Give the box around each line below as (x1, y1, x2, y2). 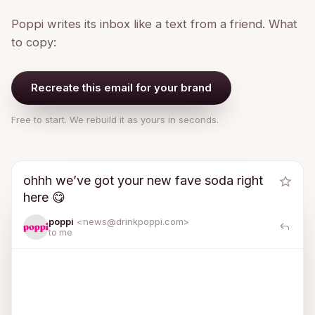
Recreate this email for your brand (31, 80, 212, 94)
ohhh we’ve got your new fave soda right (23, 172, 263, 188)
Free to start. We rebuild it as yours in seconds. (11, 113, 219, 125)
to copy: (11, 34, 56, 49)
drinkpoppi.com (116, 216, 184, 227)
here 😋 (23, 189, 65, 205)
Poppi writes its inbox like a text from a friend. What (11, 16, 297, 31)
